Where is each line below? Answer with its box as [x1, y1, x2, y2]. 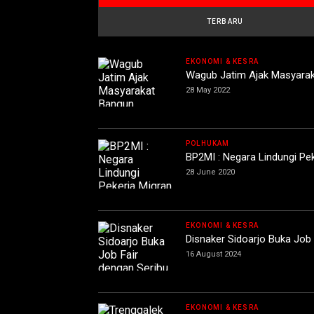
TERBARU [206, 18, 244, 25]
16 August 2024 [186, 250, 241, 259]
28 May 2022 [186, 86, 230, 95]
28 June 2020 [186, 168, 235, 177]
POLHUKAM [186, 139, 230, 147]
